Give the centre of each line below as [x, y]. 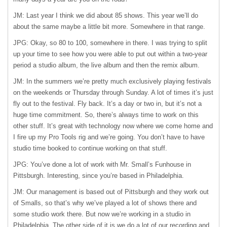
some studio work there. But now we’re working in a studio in [102, 214]
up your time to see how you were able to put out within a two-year [110, 54]
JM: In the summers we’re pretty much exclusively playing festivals [112, 81]
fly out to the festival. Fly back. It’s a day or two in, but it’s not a [107, 104]
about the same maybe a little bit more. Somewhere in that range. [109, 27]
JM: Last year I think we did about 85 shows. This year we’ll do [106, 15]
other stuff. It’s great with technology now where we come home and [113, 126]
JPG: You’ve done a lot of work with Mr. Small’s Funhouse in [102, 164]
